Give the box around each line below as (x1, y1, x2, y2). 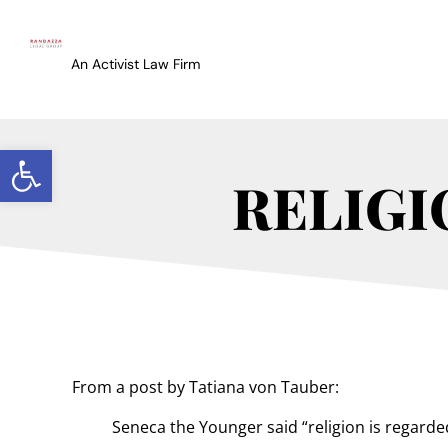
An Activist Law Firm (70, 55, 200, 73)
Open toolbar (9, 137, 117, 180)
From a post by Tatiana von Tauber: (72, 376, 339, 399)
